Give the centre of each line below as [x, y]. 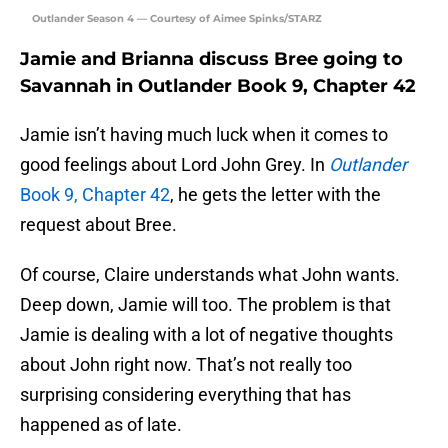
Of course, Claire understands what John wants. [210, 275]
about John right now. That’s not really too [186, 365]
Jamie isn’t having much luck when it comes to [204, 135]
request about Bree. [98, 225]
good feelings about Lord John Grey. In [174, 165]
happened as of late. [101, 425]
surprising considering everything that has [185, 395]
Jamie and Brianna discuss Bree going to [211, 59]
